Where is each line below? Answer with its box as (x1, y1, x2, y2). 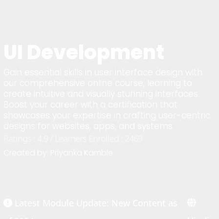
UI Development (3, 39, 165, 66)
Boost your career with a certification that (3, 98, 178, 110)
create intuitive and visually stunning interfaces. (3, 88, 200, 100)
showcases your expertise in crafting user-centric (3, 109, 211, 121)
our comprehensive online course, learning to (3, 77, 193, 89)
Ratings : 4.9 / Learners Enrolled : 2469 (3, 132, 143, 144)
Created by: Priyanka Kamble (3, 147, 113, 159)
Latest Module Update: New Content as (15, 197, 178, 209)
